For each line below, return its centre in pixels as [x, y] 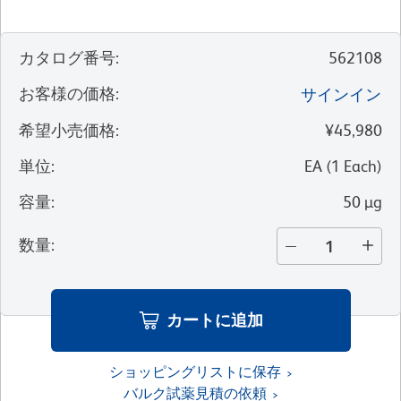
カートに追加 [214, 320]
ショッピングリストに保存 [195, 372]
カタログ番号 [67, 58]
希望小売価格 [67, 131]
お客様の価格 [67, 94]
